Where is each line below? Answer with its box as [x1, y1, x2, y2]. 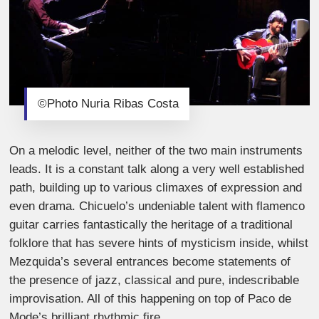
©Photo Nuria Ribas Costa [38, 96, 179, 110]
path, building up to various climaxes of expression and [9, 180, 303, 194]
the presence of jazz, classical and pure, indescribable [9, 273, 300, 287]
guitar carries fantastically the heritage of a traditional [9, 217, 293, 231]
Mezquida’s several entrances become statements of [9, 254, 291, 268]
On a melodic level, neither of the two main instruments [9, 143, 303, 157]
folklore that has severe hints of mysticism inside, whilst [9, 236, 309, 250]
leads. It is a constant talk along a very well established [9, 162, 305, 176]
